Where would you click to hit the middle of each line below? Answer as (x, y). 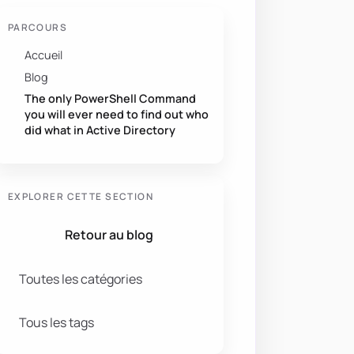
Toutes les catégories (81, 279)
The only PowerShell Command (111, 98)
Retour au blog (109, 234)
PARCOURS (38, 28)
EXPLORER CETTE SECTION (81, 196)
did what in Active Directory (100, 130)
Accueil (44, 55)
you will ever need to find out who (117, 114)
